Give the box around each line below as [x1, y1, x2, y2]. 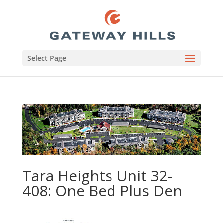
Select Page [27, 53, 66, 63]
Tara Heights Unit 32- [22, 165, 172, 186]
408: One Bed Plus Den [22, 180, 182, 201]
